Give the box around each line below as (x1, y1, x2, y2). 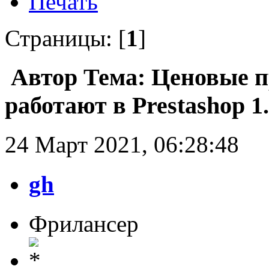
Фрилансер (29, 211, 139, 237)
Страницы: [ (5, 25, 126, 52)
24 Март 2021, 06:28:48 (5, 131, 239, 157)
